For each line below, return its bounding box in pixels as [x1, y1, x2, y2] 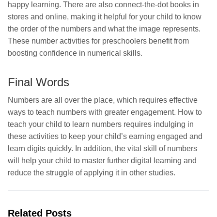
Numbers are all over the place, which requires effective [8, 96, 198, 105]
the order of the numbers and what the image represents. [8, 25, 201, 33]
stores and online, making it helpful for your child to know [8, 13, 201, 21]
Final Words [8, 76, 69, 89]
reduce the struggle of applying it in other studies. [8, 169, 175, 177]
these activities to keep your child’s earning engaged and [8, 132, 202, 141]
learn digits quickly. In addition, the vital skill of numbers [8, 144, 197, 153]
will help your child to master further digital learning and [8, 156, 197, 165]
